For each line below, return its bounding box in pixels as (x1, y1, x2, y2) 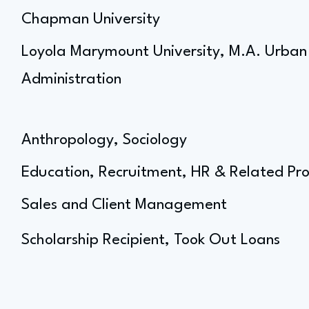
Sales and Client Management (21, 197, 227, 212)
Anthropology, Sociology (21, 132, 187, 148)
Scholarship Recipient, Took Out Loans (21, 232, 280, 248)
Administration (21, 72, 121, 87)
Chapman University (21, 12, 160, 27)
